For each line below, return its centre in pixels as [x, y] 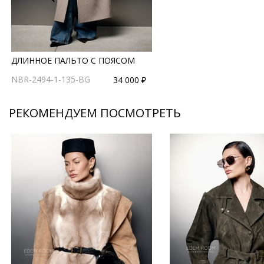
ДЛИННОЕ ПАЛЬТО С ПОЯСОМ [73, 60]
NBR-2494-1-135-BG [51, 79]
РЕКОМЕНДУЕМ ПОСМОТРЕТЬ [95, 113]
